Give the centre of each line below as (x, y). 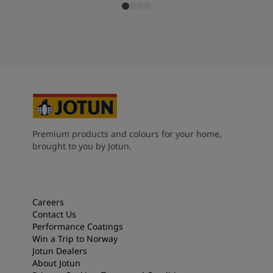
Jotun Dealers (59, 251)
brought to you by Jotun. (82, 146)
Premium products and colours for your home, (127, 134)
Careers (48, 202)
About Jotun (56, 263)
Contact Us (54, 214)
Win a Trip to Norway (75, 239)
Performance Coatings (77, 227)
